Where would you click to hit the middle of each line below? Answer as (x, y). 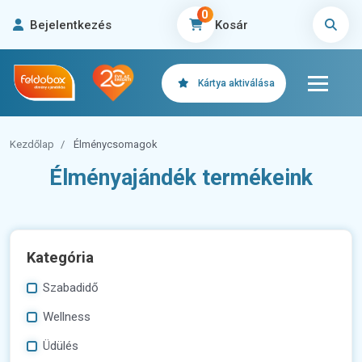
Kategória (60, 258)
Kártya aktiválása (236, 83)
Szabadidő (70, 288)
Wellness (66, 317)
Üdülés (60, 346)
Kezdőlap (32, 145)
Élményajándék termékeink (181, 178)
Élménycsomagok (116, 145)
